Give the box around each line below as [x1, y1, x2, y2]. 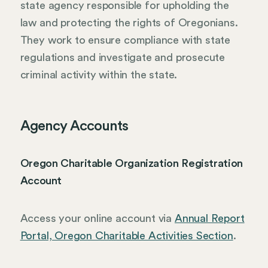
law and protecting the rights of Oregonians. [20, 17, 238, 28]
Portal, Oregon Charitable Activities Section [20, 230, 233, 241]
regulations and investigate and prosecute [20, 51, 226, 63]
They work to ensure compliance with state [20, 34, 231, 45]
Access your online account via [20, 212, 175, 224]
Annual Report [174, 212, 245, 224]
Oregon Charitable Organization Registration [20, 158, 243, 169]
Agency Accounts [20, 118, 129, 133]
